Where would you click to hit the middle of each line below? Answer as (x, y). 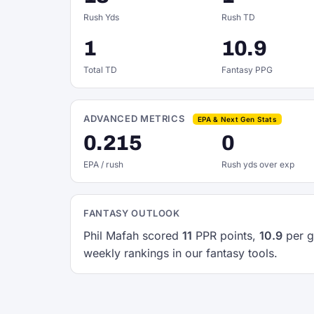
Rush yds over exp (258, 164)
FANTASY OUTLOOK (132, 213)
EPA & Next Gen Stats (238, 120)
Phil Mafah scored (133, 235)
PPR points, (226, 235)
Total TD (100, 70)
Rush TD (238, 17)
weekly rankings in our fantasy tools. (180, 253)
